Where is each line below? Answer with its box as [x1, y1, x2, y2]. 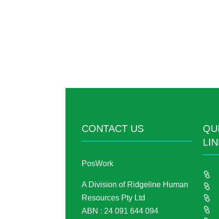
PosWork [82, 159, 114, 168]
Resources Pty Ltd [82, 194, 146, 202]
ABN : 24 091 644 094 [82, 207, 159, 216]
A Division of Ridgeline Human [82, 180, 189, 189]
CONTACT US [82, 123, 144, 134]
